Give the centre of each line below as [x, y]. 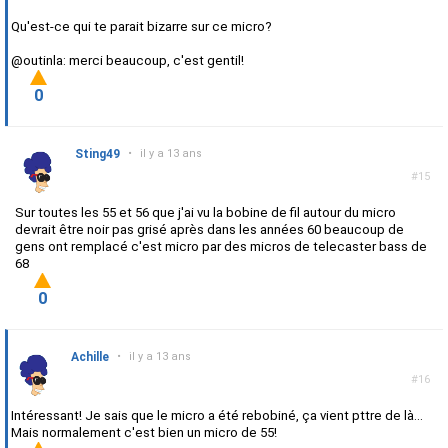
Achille [90, 357]
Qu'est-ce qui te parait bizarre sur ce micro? [141, 27]
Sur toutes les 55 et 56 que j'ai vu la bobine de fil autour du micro [205, 213]
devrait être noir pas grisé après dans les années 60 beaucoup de [209, 230]
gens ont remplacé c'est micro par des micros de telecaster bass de [221, 247]
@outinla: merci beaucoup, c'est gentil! [127, 61]
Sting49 [97, 154]
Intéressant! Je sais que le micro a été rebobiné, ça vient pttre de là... [217, 416]
